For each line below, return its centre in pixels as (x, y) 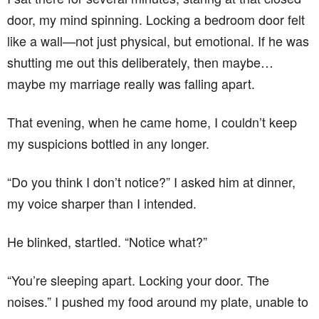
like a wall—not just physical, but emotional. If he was (158, 41)
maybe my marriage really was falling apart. (131, 84)
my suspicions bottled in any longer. (108, 143)
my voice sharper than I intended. (102, 203)
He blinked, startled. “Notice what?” (107, 242)
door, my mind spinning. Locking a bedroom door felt (156, 20)
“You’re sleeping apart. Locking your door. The (138, 280)
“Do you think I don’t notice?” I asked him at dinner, (151, 182)
